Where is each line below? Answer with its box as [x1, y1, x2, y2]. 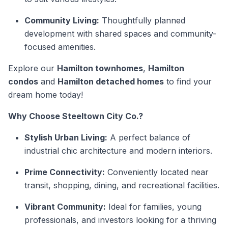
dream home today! [8, 89, 83, 100]
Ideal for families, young [106, 201, 202, 212]
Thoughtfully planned [99, 15, 185, 25]
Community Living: [24, 15, 99, 25]
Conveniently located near [105, 166, 209, 177]
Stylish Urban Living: [24, 132, 107, 142]
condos [8, 76, 38, 87]
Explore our [8, 63, 54, 73]
